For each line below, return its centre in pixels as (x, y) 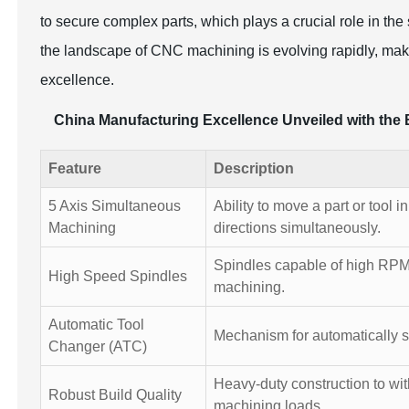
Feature (75, 168)
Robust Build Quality (115, 395)
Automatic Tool (97, 325)
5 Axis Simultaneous (115, 206)
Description (254, 168)
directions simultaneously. (298, 228)
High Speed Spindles (118, 276)
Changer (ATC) (98, 346)
